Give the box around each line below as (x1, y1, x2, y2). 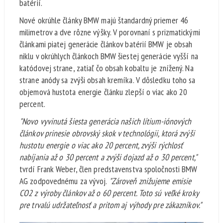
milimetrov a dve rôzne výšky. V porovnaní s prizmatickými (19, 26, 200, 38)
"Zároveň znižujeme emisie (109, 175, 192, 187)
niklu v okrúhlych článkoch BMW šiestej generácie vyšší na (19, 50, 198, 62)
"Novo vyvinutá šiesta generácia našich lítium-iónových (19, 115, 192, 127)
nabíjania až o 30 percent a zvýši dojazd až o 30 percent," (19, 151, 197, 163)
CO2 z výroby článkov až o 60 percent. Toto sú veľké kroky (19, 187, 199, 199)
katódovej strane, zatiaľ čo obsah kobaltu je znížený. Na (19, 62, 194, 74)
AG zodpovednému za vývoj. (19, 175, 109, 187)
